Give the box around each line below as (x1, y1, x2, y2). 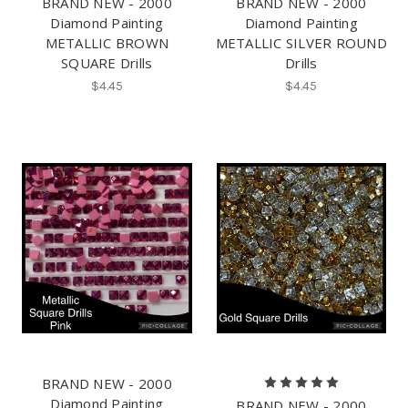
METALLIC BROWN (45, 33, 168, 52)
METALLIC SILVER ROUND (215, 33, 387, 52)
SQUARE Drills (61, 53, 153, 72)
